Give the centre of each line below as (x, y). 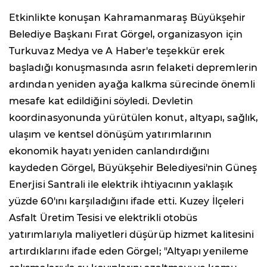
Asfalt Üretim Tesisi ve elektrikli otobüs (103, 218)
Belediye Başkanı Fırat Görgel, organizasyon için (126, 35)
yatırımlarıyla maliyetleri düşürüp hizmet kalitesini (132, 235)
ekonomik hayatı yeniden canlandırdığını (109, 151)
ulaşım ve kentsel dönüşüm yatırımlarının (111, 135)
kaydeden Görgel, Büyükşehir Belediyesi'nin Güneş (133, 168)
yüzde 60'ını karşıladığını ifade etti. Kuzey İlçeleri (127, 201)
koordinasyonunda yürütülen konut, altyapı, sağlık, (133, 118)
